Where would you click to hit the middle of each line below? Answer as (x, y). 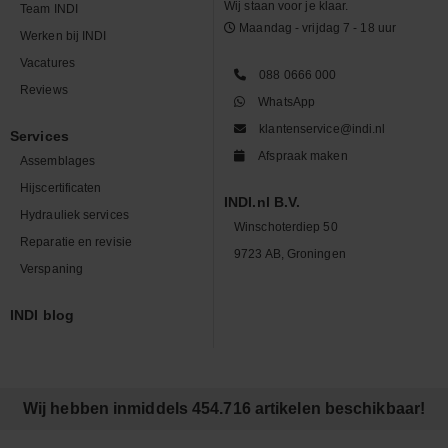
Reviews (44, 89)
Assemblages (58, 160)
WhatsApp (287, 101)
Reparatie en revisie (76, 241)
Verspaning (51, 268)
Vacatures (47, 62)
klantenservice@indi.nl (322, 128)
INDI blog (42, 315)
